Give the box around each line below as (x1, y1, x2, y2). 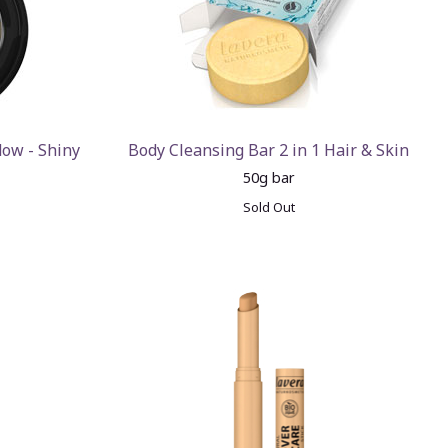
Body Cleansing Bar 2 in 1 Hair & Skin (128, 139, 410, 161)
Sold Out (242, 198, 295, 216)
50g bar (242, 168, 295, 187)
